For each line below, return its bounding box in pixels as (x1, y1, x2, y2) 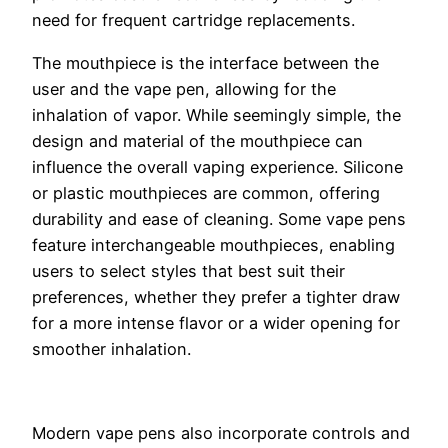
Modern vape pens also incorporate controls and (32, 423, 410, 444)
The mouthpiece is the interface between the (32, 52, 379, 73)
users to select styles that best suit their (32, 260, 345, 281)
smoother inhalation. (32, 338, 191, 359)
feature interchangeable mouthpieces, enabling (32, 234, 395, 255)
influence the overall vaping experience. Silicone (32, 156, 403, 177)
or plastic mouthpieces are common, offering (32, 182, 380, 203)
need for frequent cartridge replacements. (32, 10, 355, 31)
